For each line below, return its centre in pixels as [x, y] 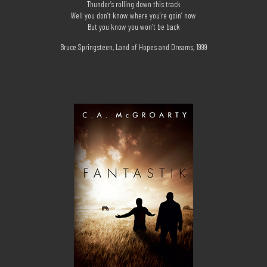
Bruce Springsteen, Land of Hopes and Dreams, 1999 [133, 47]
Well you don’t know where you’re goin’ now [133, 15]
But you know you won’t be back [133, 27]
